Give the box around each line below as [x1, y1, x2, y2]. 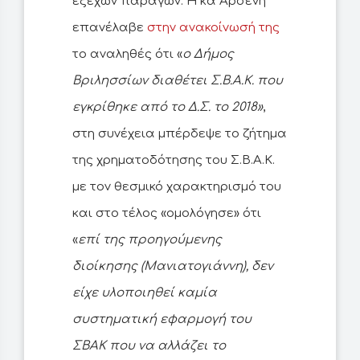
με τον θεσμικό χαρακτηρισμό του [72, 180, 281, 194]
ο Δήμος [182, 47, 234, 62]
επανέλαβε [72, 21, 147, 35]
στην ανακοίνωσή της [147, 21, 280, 35]
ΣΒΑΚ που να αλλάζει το [72, 339, 226, 354]
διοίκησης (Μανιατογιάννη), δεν [72, 260, 273, 274]
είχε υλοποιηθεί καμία [72, 286, 217, 301]
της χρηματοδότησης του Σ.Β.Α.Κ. [72, 153, 275, 168]
